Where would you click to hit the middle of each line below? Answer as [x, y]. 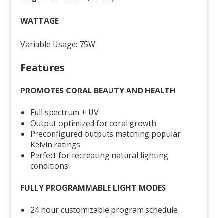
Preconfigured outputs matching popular [106, 134]
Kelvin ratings [55, 145]
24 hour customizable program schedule [104, 210]
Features [43, 68]
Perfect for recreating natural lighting [100, 155]
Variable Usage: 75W [58, 45]
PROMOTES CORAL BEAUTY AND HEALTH [98, 91]
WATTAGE [40, 21]
